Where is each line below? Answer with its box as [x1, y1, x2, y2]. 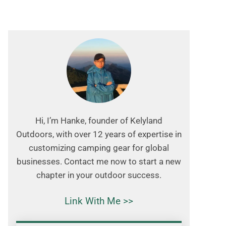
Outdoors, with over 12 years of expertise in [16, 129, 182, 139]
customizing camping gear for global [29, 143, 169, 153]
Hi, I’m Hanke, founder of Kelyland [35, 116, 162, 126]
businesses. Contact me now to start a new [17, 156, 181, 166]
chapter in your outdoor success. [36, 170, 161, 180]
